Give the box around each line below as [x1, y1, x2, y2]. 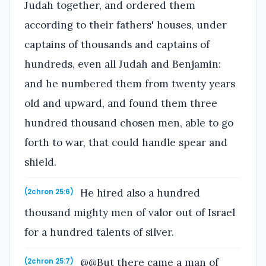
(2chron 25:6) [24, 186, 74, 197]
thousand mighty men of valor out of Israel [24, 205, 235, 219]
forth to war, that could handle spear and [24, 136, 227, 150]
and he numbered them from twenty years [24, 77, 235, 91]
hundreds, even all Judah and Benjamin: [24, 58, 221, 71]
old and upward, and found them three [24, 97, 217, 110]
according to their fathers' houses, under [24, 18, 227, 32]
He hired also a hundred [77, 186, 201, 199]
